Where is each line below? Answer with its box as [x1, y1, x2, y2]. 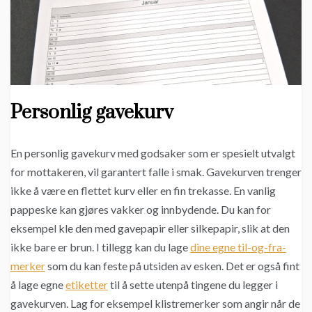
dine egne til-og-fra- [190, 240, 286, 253]
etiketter [65, 277, 108, 291]
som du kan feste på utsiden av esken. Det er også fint [45, 258, 299, 272]
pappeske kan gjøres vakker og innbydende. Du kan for [10, 202, 271, 216]
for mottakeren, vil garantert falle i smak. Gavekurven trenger [10, 164, 302, 178]
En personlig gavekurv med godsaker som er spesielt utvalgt [10, 146, 295, 159]
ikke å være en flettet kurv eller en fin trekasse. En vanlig [10, 183, 276, 197]
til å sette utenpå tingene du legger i [108, 277, 278, 291]
